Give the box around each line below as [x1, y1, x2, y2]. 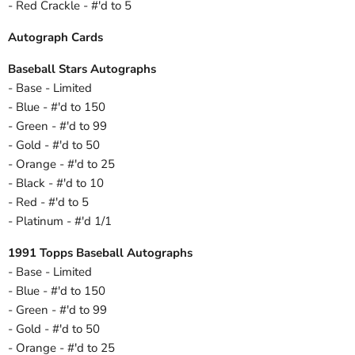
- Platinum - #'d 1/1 [8, 213, 112, 230]
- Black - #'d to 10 [8, 175, 104, 192]
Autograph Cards [8, 29, 103, 46]
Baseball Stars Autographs [8, 61, 156, 78]
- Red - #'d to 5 [8, 194, 89, 211]
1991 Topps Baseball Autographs [8, 245, 193, 261]
